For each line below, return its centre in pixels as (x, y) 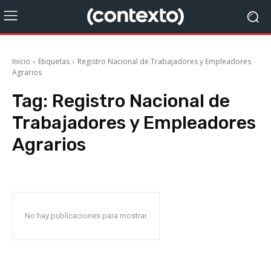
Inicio (21, 61)
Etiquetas (54, 61)
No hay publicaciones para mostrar (86, 216)
